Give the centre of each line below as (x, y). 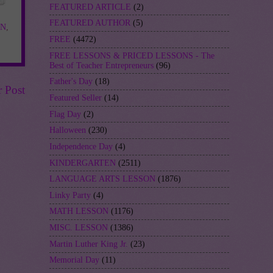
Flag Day (65, 114)
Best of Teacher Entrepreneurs (101, 65)
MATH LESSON (79, 211)
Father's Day (71, 82)
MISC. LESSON (79, 228)
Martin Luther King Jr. (89, 244)
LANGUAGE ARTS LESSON (102, 179)
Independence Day (81, 146)
